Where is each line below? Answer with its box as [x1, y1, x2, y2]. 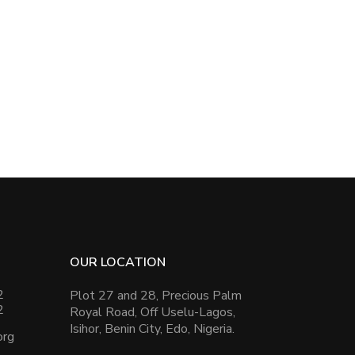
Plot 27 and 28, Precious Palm [69, 287, 242, 305]
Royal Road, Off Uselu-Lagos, [69, 303, 235, 322]
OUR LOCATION [69, 254, 166, 272]
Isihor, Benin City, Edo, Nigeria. [69, 320, 235, 338]
